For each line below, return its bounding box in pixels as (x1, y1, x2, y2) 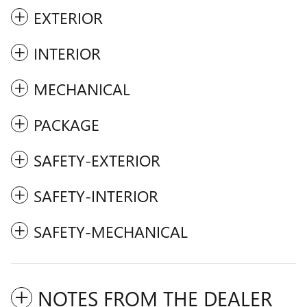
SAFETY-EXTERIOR (34, 149, 160, 171)
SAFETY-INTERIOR (34, 184, 158, 206)
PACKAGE (34, 113, 99, 135)
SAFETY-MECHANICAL (34, 220, 188, 242)
